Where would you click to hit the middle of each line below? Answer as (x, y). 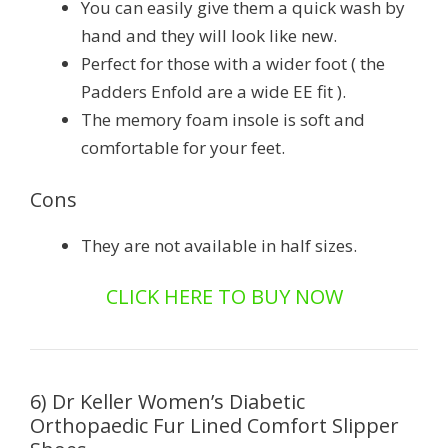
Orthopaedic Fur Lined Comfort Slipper (214, 426)
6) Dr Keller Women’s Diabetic (167, 402)
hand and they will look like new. (209, 36)
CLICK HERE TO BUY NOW (224, 297)
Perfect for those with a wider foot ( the (233, 64)
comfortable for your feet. (183, 148)
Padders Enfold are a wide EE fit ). (213, 92)
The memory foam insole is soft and (223, 120)
